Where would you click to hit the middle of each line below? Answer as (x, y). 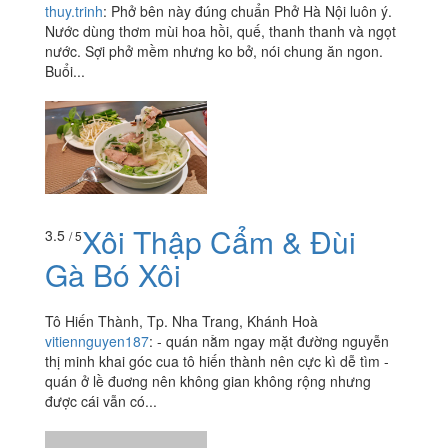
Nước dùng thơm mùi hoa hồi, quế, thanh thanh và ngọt (220, 30)
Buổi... (65, 70)
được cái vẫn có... (101, 401)
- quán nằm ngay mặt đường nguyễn (273, 341)
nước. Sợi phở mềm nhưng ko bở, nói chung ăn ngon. (214, 50)
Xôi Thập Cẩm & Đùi (219, 242)
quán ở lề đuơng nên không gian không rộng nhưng (208, 381)
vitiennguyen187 (97, 341)
